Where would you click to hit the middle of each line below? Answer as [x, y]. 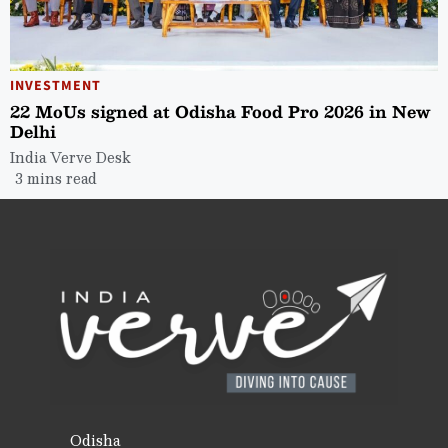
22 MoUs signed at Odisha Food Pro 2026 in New [220, 111]
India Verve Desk [70, 156]
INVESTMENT [55, 85]
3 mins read [56, 177]
